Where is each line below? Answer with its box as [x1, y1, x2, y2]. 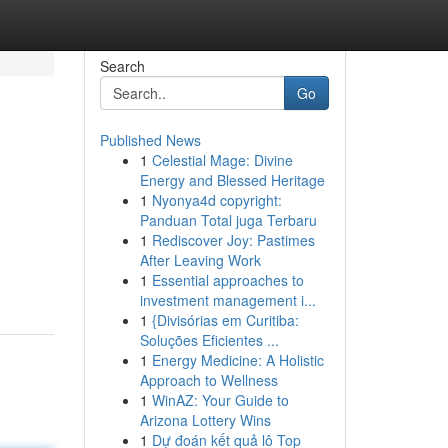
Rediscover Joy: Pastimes [151, 230, 315, 250]
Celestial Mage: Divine [151, 150, 293, 170]
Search [99, 56, 145, 76]
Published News [99, 130, 201, 150]
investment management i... [139, 290, 316, 310]
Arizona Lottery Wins [139, 410, 271, 430]
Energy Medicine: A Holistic [151, 350, 324, 370]
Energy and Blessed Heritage [139, 170, 325, 190]
